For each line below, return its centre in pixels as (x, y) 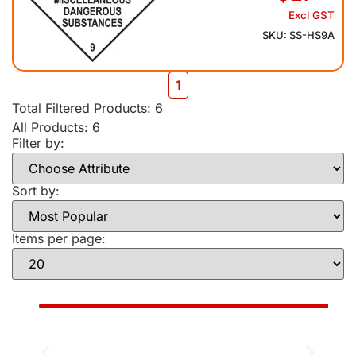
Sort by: (36, 190)
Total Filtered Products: (83, 108)
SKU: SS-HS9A (298, 35)
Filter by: (38, 143)
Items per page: (59, 238)
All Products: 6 (56, 127)
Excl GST (311, 15)
